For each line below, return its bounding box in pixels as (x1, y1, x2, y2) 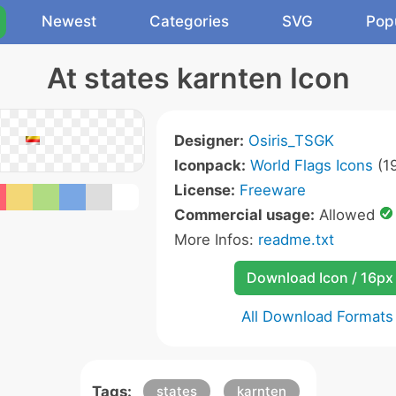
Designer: (173, 132, 244, 149)
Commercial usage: (173, 206, 315, 224)
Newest (42, 12, 96, 30)
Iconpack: (173, 156, 246, 174)
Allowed (314, 206, 379, 224)
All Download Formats (241, 308, 393, 325)
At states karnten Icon (46, 61, 350, 95)
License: (173, 181, 235, 199)
